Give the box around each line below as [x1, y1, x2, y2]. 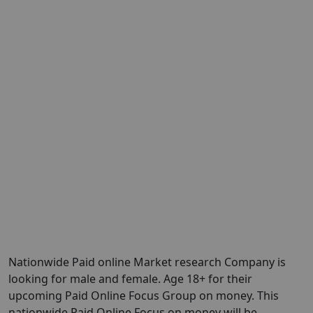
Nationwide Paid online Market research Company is [8, 254, 286, 270]
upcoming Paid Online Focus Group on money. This [8, 288, 279, 303]
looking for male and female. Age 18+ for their [8, 271, 252, 286]
